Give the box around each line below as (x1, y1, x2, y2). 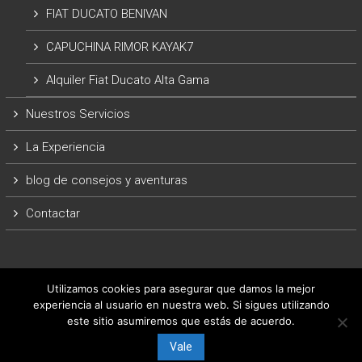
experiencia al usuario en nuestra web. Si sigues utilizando (32, 298, 330, 311)
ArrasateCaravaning (178, 328, 263, 339)
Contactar (25, 206, 80, 221)
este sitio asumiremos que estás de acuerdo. (67, 314, 295, 327)
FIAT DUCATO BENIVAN (45, 6, 167, 21)
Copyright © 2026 (97, 328, 179, 339)
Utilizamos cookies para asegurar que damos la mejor (47, 282, 315, 295)
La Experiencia (25, 140, 105, 154)
